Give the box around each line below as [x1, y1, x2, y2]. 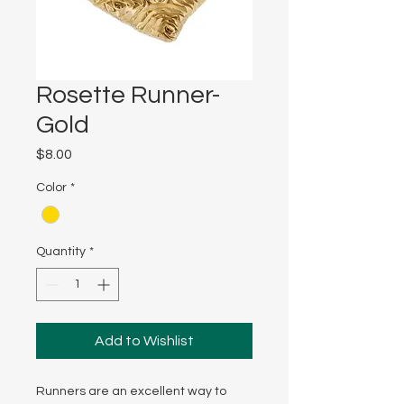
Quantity [36, 245, 86, 259]
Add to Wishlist [95, 334, 194, 349]
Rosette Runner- [36, 82, 220, 108]
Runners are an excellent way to [36, 385, 226, 399]
